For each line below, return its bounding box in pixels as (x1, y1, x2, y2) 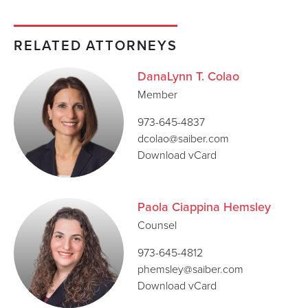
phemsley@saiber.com (137, 261, 243, 276)
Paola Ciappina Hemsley (137, 198, 271, 216)
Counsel (137, 217, 177, 232)
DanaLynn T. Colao (137, 67, 239, 85)
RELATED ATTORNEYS (14, 35, 177, 55)
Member (137, 87, 177, 102)
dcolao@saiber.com (137, 131, 229, 146)
